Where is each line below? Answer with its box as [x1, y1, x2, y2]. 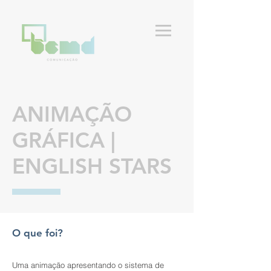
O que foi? [12, 227, 63, 239]
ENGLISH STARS [12, 153, 172, 179]
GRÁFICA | [12, 127, 116, 153]
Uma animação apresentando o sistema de [12, 260, 164, 270]
